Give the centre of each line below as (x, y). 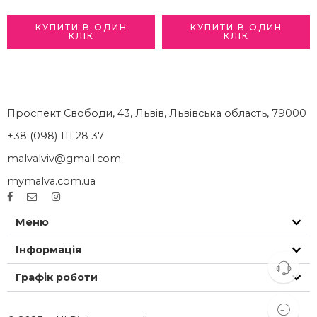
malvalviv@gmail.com (64, 159)
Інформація (48, 250)
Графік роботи (57, 278)
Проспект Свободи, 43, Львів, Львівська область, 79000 (157, 114)
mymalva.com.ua (51, 181)
